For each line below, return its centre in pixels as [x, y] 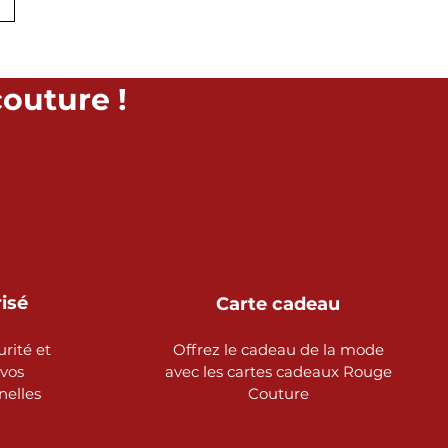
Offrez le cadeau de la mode [278, 349]
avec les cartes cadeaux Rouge [278, 371]
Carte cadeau [278, 304]
